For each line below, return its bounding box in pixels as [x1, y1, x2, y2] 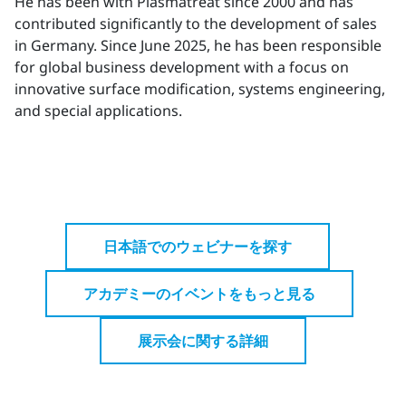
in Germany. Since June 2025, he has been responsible [14, 35, 382, 56]
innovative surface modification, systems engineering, [14, 79, 385, 100]
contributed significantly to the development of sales [14, 14, 377, 34]
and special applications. [14, 101, 182, 121]
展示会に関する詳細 [138, 331, 268, 352]
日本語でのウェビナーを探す [103, 237, 292, 257]
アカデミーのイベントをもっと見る [83, 284, 315, 304]
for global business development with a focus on [14, 57, 349, 78]
